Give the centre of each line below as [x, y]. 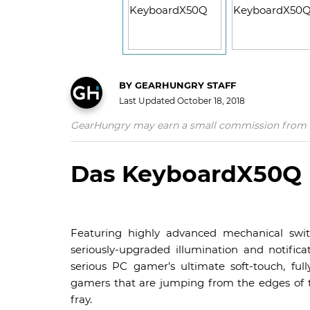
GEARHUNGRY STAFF [184, 85]
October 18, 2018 [211, 100]
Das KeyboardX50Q [186, 173]
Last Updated [148, 100]
